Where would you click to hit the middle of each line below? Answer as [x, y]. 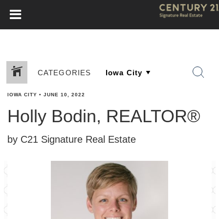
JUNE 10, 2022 [64, 95]
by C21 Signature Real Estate [72, 139]
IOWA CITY [22, 95]
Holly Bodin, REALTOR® [104, 116]
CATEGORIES [64, 72]
